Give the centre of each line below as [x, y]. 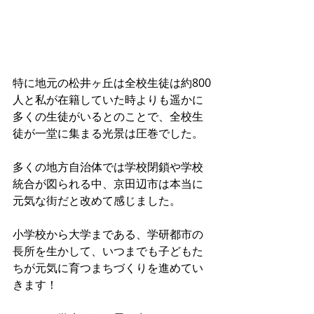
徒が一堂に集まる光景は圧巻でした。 [108, 133]
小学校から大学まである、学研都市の [108, 234]
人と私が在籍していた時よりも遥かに [108, 100]
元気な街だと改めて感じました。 [97, 200]
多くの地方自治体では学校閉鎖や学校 [108, 167]
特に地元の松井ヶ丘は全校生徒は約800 [112, 83]
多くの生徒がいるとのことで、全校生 [108, 116]
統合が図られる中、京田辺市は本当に [108, 184]
